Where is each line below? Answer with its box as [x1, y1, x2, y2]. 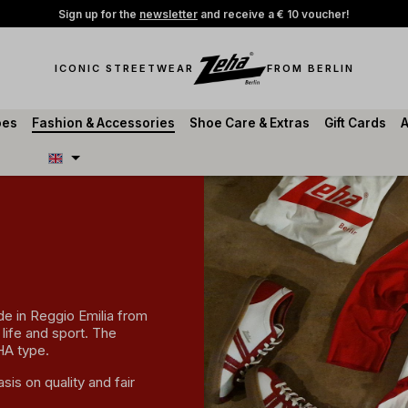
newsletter [139, 6, 198, 21]
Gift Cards [324, 116, 386, 130]
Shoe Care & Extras [189, 116, 310, 130]
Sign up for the [58, 6, 139, 21]
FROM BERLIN [266, 62, 354, 75]
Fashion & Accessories [32, 116, 175, 130]
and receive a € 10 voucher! [198, 6, 350, 21]
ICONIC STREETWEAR [54, 62, 194, 75]
